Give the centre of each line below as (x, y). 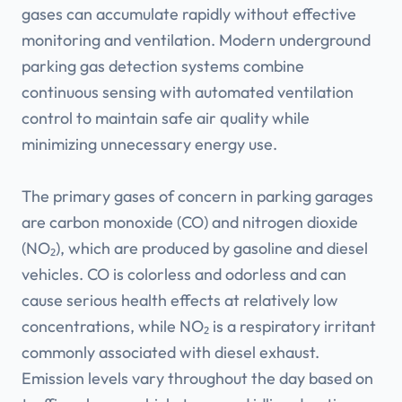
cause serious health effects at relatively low (180, 301)
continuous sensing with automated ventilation (188, 92)
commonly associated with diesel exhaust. (170, 353)
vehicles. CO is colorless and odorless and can (184, 275)
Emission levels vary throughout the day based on (197, 379)
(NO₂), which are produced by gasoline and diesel (195, 249)
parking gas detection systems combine (163, 66)
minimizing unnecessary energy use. (149, 144)
